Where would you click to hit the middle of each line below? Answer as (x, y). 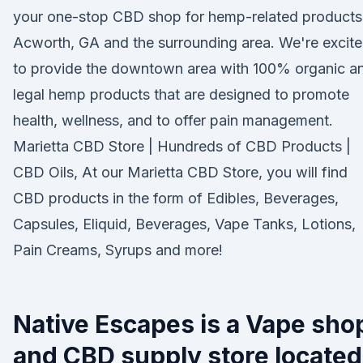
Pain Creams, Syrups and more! (118, 250)
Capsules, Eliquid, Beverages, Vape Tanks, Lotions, (184, 224)
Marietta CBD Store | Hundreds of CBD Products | (182, 146)
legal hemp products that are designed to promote (181, 94)
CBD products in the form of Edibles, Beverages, (176, 198)
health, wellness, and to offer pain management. (173, 120)
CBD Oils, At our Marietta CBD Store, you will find (180, 172)
